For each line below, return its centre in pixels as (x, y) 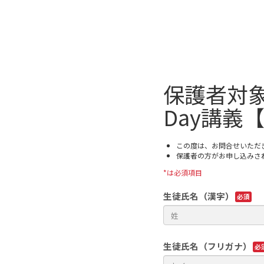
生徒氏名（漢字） (199, 196)
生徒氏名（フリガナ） (207, 246)
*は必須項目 (183, 172)
